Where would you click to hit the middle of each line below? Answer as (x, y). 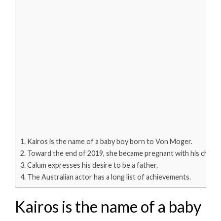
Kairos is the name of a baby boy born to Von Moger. (110, 142)
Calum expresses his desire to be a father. (92, 165)
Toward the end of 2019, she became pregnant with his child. (122, 153)
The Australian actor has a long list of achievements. (109, 177)
